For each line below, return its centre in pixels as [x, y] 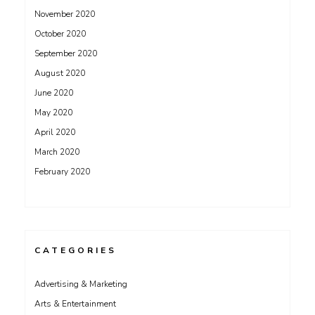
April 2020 [55, 132]
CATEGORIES [76, 250]
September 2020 [66, 53]
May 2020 [53, 112]
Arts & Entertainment [75, 304]
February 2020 [62, 172]
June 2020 [54, 93]
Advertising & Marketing [81, 284]
